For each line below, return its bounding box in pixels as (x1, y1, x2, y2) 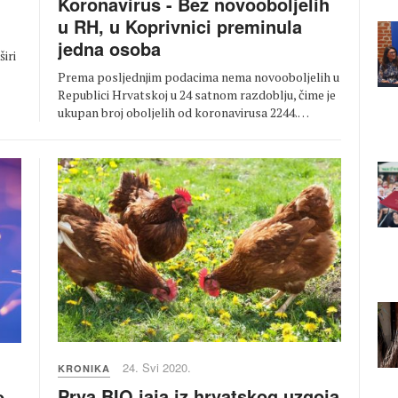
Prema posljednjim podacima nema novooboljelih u (58, 68, 339, 86)
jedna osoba (58, 36, 161, 62)
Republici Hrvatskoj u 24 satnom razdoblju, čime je (58, 86, 336, 104)
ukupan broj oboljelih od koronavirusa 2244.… (58, 104, 309, 122)
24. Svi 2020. (123, 359, 191, 377)
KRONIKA (58, 362, 110, 376)
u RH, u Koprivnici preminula (58, 13, 302, 40)
